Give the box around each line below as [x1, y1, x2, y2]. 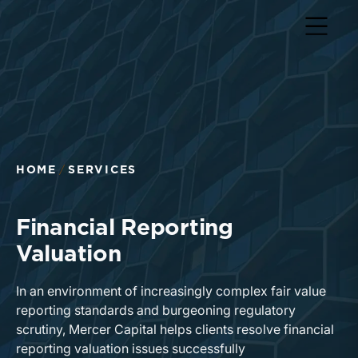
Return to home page [15, 13, 169, 32]
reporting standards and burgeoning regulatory [16, 302, 296, 318]
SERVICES [68, 165, 137, 176]
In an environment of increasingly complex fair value [16, 283, 326, 299]
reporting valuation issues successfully [16, 340, 245, 356]
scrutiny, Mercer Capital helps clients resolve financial [16, 321, 334, 337]
